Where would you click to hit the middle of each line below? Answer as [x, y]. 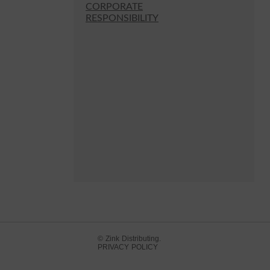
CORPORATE [114, 7]
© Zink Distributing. [132, 239]
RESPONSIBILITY [122, 18]
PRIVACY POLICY [128, 247]
